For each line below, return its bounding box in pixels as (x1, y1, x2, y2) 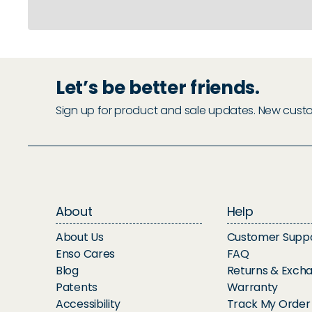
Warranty (226, 279, 279, 296)
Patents (56, 279, 97, 296)
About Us (56, 229, 104, 246)
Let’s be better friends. (56, 75, 260, 101)
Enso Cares (56, 246, 115, 263)
